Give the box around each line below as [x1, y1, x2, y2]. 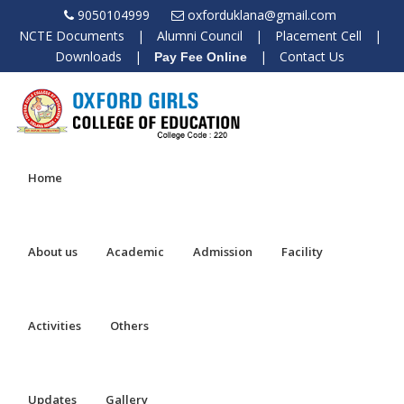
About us [28, 243, 78, 260]
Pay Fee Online [154, 50, 247, 64]
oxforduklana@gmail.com [187, 6, 336, 23]
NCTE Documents [18, 27, 124, 44]
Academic [106, 243, 164, 260]
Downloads [55, 48, 122, 65]
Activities [28, 317, 81, 334]
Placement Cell [274, 27, 362, 44]
